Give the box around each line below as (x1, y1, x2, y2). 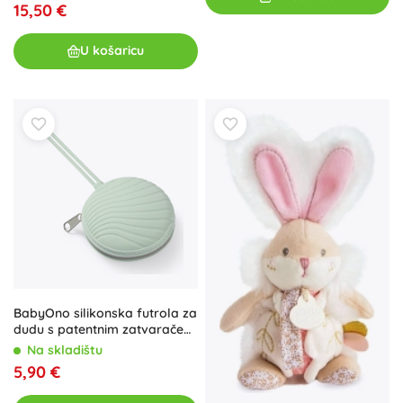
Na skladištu (27, 342, 103, 359)
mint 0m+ (13, 337, 70, 354)
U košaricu (80, 42, 144, 59)
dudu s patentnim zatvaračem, (13, 321, 198, 338)
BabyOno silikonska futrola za (13, 305, 197, 322)
